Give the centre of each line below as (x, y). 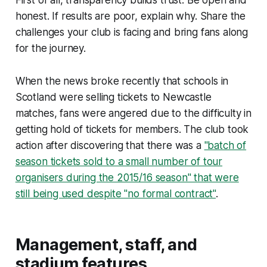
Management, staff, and (106, 245)
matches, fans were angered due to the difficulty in (133, 114)
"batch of (225, 146)
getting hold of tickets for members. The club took (132, 130)
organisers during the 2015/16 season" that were (127, 178)
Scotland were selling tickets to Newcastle (113, 97)
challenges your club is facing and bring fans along (132, 32)
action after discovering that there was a (110, 146)
